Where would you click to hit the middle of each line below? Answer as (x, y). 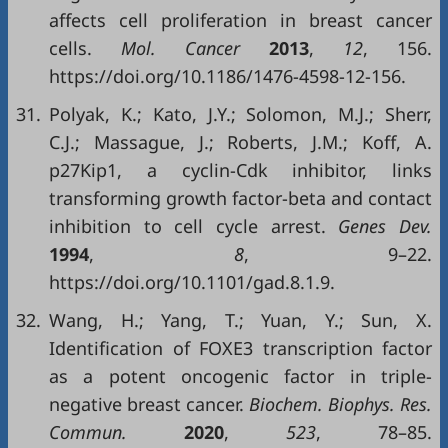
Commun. (116, 432)
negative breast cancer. (146, 404)
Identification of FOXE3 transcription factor (240, 348)
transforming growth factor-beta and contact (240, 198)
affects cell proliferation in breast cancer (240, 20)
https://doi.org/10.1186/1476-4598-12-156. (227, 76)
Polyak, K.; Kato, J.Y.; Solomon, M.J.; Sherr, (240, 114)
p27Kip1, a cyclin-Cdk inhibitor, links (240, 170)
